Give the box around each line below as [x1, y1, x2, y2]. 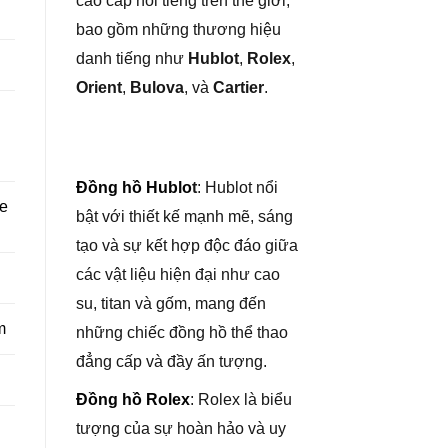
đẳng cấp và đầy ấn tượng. [76, 352, 267, 370]
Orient [76, 79, 122, 96]
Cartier [213, 79, 264, 96]
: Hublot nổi [197, 178, 278, 196]
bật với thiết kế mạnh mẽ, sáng [76, 207, 293, 225]
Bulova [130, 79, 184, 96]
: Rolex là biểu [190, 391, 292, 409]
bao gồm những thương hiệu [76, 21, 281, 38]
